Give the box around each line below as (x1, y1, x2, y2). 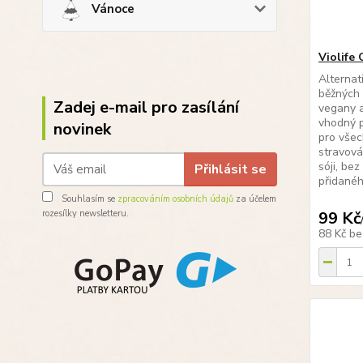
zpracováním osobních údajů (117, 193, 233, 205)
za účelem (233, 193, 276, 205)
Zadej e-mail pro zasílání (53, 96, 239, 118)
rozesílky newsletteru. (42, 207, 129, 220)
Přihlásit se (194, 160, 267, 178)
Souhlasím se (59, 193, 117, 205)
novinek (53, 118, 111, 140)
